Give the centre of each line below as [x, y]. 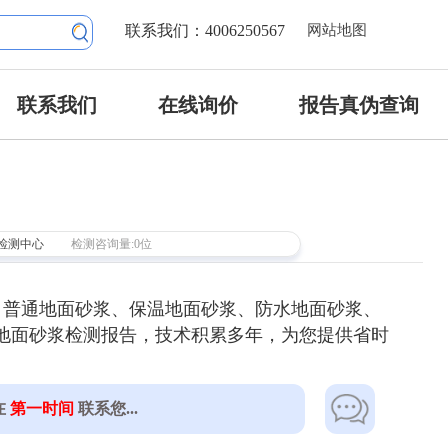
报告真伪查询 [359, 105]
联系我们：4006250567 [205, 30]
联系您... [106, 408]
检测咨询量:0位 [111, 244]
